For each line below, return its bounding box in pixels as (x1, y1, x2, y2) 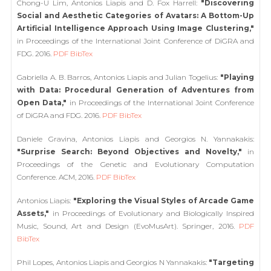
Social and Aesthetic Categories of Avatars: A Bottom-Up (17, 11, 254, 20)
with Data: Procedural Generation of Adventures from (17, 85, 254, 94)
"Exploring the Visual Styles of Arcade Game (73, 196, 254, 205)
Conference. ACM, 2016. (17, 172, 96, 181)
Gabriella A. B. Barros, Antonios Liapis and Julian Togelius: (17, 73, 220, 82)
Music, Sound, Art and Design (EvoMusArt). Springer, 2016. (17, 221, 239, 230)
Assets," (17, 209, 49, 218)
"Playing (220, 73, 254, 82)
